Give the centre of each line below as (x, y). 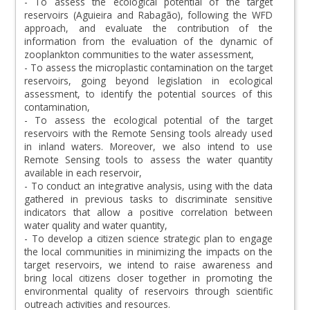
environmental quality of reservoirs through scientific (148, 291)
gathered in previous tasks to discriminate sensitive (148, 199)
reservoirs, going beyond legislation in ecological (148, 81)
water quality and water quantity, (97, 225)
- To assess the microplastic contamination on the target (148, 67)
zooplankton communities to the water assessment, (140, 54)
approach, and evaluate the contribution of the (148, 28)
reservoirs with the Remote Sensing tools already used (148, 133)
